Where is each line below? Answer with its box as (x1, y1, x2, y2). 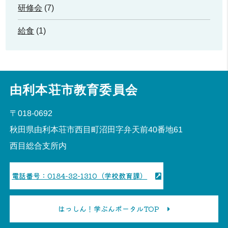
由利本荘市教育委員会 (10, 83, 138, 97)
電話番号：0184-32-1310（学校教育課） (12, 170, 148, 181)
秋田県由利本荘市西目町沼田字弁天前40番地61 (10, 125, 183, 134)
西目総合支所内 (10, 141, 67, 150)
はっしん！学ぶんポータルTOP (58, 203, 159, 214)
